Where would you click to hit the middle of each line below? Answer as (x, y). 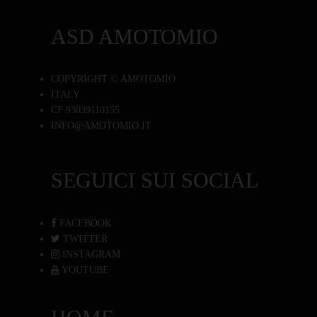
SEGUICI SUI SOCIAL (155, 180)
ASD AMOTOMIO (134, 36)
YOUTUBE (84, 270)
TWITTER (84, 238)
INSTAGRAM (90, 254)
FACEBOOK (84, 223)
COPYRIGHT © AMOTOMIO (113, 79)
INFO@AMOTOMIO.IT (101, 126)
